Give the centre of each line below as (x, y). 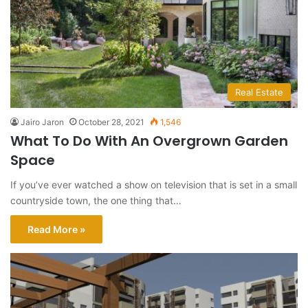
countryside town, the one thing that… (96, 200)
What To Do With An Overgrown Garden (149, 141)
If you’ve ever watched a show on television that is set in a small (154, 184)
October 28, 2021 (111, 122)
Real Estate (259, 92)
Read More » (56, 229)
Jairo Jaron (42, 122)
